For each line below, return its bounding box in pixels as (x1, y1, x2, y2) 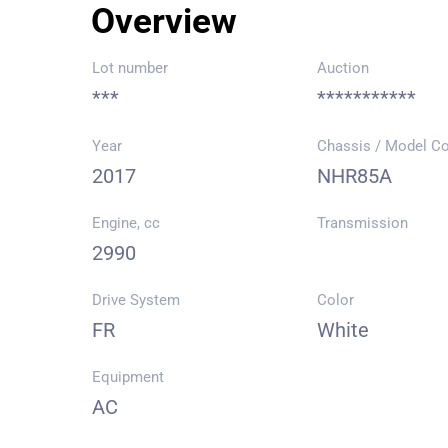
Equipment (92, 368, 164, 386)
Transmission (317, 214, 409, 232)
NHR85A (317, 164, 393, 188)
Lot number (92, 59, 168, 77)
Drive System (92, 291, 180, 309)
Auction (317, 59, 370, 77)
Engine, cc (92, 214, 160, 232)
